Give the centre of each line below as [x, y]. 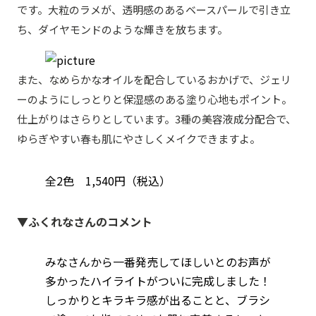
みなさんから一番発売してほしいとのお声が [158, 261]
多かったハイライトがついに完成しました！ [158, 280]
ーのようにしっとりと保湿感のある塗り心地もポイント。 [154, 99]
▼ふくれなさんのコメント [85, 221]
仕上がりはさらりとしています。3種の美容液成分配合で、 [157, 119]
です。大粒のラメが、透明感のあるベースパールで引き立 [154, 9]
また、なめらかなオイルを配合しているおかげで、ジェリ [154, 79]
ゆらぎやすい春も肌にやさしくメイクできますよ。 [139, 138]
